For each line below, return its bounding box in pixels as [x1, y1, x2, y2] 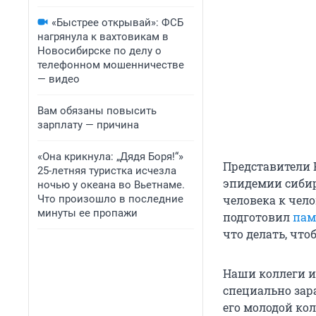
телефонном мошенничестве [37, 59, 184, 71]
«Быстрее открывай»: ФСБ [51, 16, 183, 29]
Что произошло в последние [37, 193, 183, 205]
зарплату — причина [37, 119, 139, 131]
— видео [37, 73, 80, 85]
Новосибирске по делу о [37, 44, 162, 57]
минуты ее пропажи [37, 207, 138, 219]
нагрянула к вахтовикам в [37, 30, 169, 43]
